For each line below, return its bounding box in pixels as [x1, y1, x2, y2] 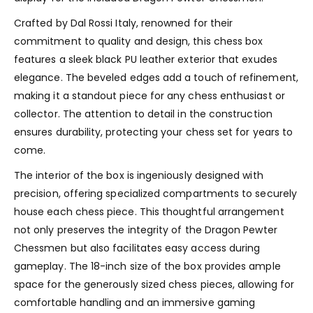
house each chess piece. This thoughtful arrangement [14, 204, 284, 219]
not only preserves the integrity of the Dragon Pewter [14, 222, 277, 237]
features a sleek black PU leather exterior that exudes [14, 52, 277, 66]
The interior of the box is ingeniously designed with [14, 168, 263, 182]
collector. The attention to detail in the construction [14, 106, 272, 121]
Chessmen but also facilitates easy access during [14, 240, 261, 255]
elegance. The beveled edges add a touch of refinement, [14, 70, 298, 85]
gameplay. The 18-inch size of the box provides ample [14, 259, 281, 273]
